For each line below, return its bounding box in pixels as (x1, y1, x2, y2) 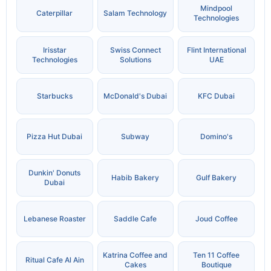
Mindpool (200, 4, 233, 13)
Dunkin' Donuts (28, 168, 81, 178)
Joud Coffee (195, 214, 238, 224)
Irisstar (42, 45, 67, 55)
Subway (121, 132, 150, 142)
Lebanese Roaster (23, 214, 86, 224)
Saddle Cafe (114, 214, 157, 224)
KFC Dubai (198, 91, 235, 101)
